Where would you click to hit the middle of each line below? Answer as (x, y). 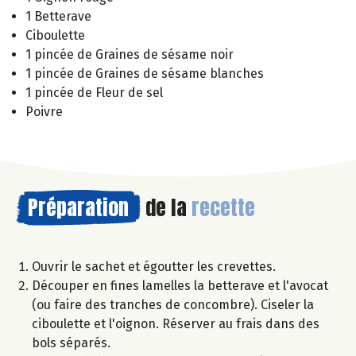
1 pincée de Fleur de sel (94, 92)
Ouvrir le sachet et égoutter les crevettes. (154, 266)
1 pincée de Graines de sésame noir (130, 54)
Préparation (78, 207)
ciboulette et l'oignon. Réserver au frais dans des (176, 323)
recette (223, 207)
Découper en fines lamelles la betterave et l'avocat (180, 285)
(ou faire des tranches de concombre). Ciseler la (173, 304)
